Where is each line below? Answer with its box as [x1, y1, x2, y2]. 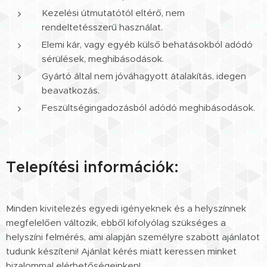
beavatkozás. [42, 84, 100, 96]
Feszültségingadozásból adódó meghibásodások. [42, 101, 255, 113]
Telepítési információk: [6, 157, 179, 176]
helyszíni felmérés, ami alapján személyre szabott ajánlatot [6, 231, 260, 243]
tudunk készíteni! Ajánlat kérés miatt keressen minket [6, 245, 237, 257]
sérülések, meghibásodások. [42, 52, 164, 64]
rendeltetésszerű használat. [42, 21, 163, 33]
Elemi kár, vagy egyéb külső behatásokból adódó [42, 38, 253, 50]
